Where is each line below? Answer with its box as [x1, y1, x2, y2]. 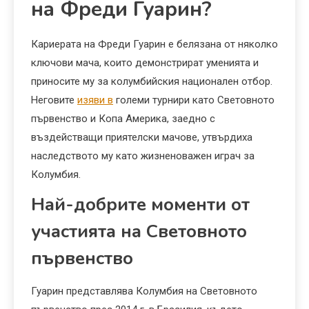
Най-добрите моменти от [31, 192, 250, 217]
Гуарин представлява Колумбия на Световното [31, 285, 257, 298]
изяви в [77, 94, 113, 107]
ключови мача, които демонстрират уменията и [31, 57, 259, 70]
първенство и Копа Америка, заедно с [31, 112, 215, 126]
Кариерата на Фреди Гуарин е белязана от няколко [31, 38, 278, 51]
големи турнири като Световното [113, 94, 275, 107]
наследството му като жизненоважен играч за [31, 150, 255, 163]
